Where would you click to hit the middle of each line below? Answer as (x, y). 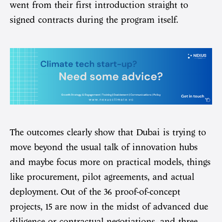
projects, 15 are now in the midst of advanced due (109, 207)
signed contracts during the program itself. (94, 20)
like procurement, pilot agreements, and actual (102, 177)
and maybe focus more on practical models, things (110, 162)
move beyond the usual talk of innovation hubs (104, 147)
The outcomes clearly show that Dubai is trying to (108, 133)
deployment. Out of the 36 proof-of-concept (95, 192)
